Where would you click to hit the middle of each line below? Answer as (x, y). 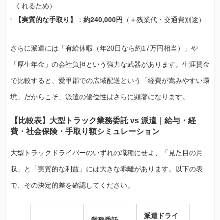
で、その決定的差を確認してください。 (72, 185)
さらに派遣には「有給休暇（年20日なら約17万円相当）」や (104, 48)
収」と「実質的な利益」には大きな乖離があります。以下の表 (107, 169)
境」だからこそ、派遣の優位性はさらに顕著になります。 (100, 96)
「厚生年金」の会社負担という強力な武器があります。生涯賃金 (110, 64)
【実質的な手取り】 (46, 19)
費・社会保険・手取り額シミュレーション (85, 131)
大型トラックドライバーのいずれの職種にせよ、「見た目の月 (107, 153)
